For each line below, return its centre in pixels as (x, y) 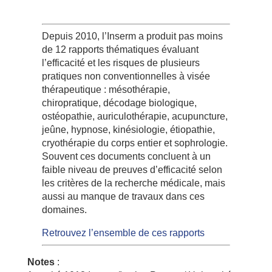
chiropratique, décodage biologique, (119, 103)
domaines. (64, 209)
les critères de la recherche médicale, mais (133, 183)
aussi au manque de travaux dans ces (123, 196)
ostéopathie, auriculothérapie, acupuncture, (134, 116)
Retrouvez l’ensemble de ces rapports (123, 233)
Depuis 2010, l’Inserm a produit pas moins (132, 36)
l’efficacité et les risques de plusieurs (121, 63)
